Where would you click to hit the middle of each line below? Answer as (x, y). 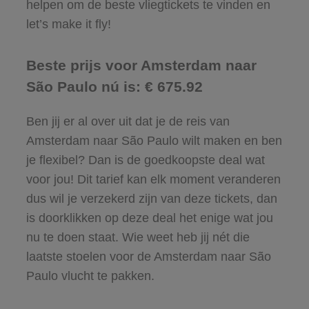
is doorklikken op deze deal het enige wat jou (149, 218)
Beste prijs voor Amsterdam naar (141, 65)
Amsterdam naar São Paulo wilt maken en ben (154, 140)
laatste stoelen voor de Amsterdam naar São (148, 256)
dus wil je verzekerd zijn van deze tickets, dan (151, 198)
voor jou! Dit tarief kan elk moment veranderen (153, 179)
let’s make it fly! (68, 24)
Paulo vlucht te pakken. (90, 276)
